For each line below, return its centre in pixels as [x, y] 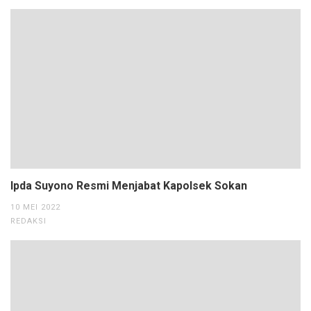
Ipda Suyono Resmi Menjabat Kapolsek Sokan [129, 185]
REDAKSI [28, 221]
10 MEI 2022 [35, 207]
